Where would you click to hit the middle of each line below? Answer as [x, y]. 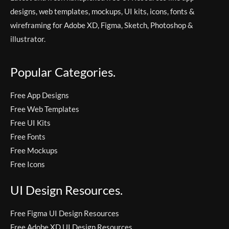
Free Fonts [28, 136]
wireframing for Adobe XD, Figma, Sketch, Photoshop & [102, 25]
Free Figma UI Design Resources [65, 213]
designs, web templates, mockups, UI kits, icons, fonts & [102, 11]
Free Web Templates [45, 109]
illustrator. [28, 39]
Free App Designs [40, 95]
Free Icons [28, 164]
